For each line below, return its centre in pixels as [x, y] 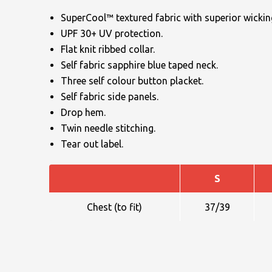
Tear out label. [92, 144]
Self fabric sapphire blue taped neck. [139, 65]
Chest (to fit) [114, 207]
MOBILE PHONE [220, 216]
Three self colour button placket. [132, 80]
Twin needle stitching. [108, 128]
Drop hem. [83, 112]
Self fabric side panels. [110, 96]
